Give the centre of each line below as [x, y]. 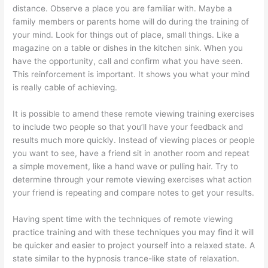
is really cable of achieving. [65, 87]
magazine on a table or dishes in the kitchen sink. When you [128, 48]
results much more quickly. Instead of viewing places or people [134, 140]
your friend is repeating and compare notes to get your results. [134, 192]
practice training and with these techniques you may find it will [133, 232]
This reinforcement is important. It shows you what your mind [131, 74]
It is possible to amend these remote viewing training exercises [134, 113]
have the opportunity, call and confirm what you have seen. [128, 61]
